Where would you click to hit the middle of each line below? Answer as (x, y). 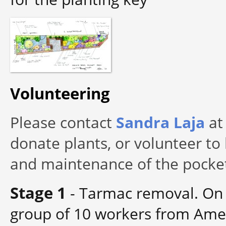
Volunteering (60, 93)
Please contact (63, 122)
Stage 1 (38, 193)
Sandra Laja (160, 122)
